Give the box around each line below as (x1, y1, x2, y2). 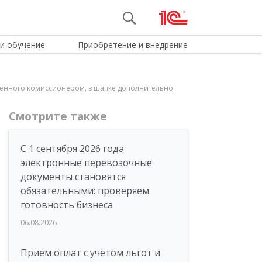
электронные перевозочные (20, 156, 152, 169)
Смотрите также (9, 109, 107, 124)
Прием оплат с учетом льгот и (20, 246, 160, 259)
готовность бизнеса (20, 198, 113, 211)
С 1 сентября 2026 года (20, 142, 124, 155)
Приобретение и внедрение (77, 39, 188, 50)
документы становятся (20, 170, 126, 183)
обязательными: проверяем (20, 184, 149, 197)
